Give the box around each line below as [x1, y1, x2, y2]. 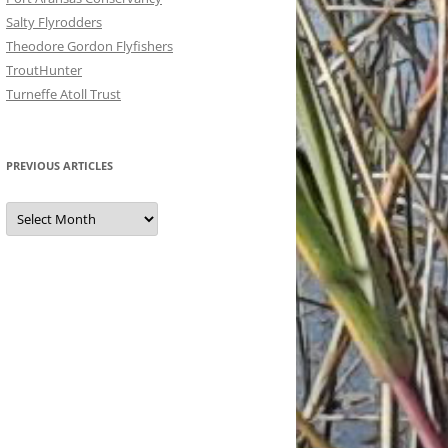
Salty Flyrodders [6, 13, 102, 31]
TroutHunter [6, 61, 82, 79]
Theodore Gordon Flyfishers [6, 37, 173, 55]
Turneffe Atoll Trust [6, 85, 121, 103]
